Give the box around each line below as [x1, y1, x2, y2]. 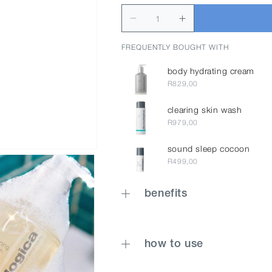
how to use [144, 239, 203, 249]
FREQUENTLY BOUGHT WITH [121, 42, 229, 52]
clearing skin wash [167, 104, 242, 115]
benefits [144, 189, 188, 199]
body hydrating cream [167, 66, 254, 76]
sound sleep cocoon [167, 143, 250, 154]
